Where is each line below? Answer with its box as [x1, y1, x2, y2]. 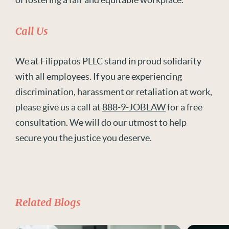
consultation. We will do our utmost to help [15, 117, 187, 128]
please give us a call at [15, 102, 102, 112]
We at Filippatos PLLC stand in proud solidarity [15, 56, 201, 66]
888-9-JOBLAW [102, 102, 166, 112]
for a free [166, 102, 202, 112]
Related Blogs [15, 198, 81, 208]
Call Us [15, 27, 48, 37]
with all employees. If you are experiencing [15, 71, 182, 82]
